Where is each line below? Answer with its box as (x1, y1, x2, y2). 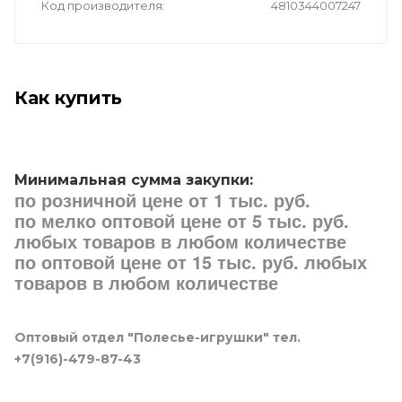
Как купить (14, 87, 122, 109)
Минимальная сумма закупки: (14, 171, 253, 189)
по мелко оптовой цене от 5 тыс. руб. (14, 208, 349, 234)
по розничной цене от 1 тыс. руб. (14, 188, 310, 214)
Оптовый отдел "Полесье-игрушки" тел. (14, 329, 301, 346)
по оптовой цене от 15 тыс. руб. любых (14, 249, 367, 275)
